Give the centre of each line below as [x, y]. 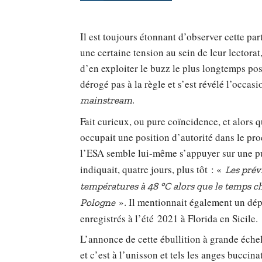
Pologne [97, 202]
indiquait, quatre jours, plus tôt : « [152, 169]
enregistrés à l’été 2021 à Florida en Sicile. [169, 218]
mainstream [106, 100]
